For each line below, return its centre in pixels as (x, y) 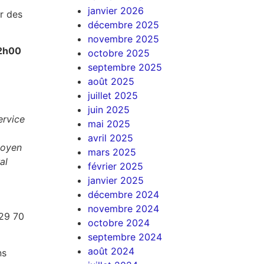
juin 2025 (109, 109)
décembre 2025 (124, 24)
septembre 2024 (125, 237)
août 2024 (111, 251)
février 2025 (116, 166)
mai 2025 (109, 123)
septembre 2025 (125, 67)
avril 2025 (111, 138)
